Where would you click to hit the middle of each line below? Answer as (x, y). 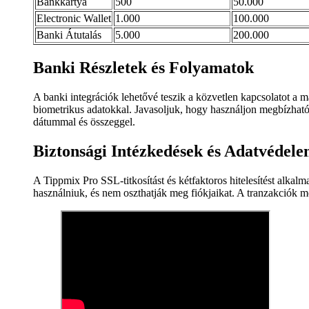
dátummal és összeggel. (84, 122)
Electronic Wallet (74, 19)
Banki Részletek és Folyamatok (143, 68)
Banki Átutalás (69, 35)
